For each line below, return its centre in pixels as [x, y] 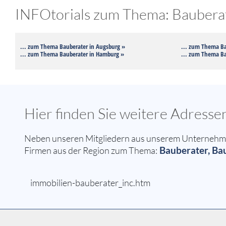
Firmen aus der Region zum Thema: [91, 151]
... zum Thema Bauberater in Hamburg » [72, 54]
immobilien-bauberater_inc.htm [90, 183]
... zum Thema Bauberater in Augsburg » [73, 47]
